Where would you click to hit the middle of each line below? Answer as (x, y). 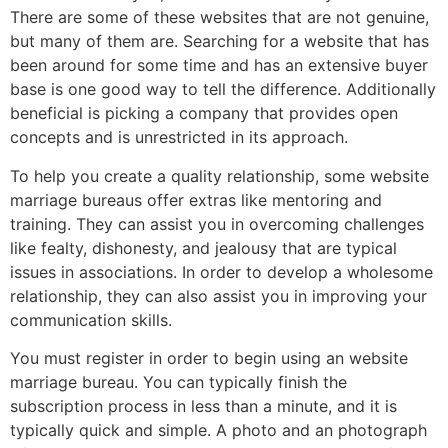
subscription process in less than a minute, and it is (203, 405)
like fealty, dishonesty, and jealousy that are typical (203, 247)
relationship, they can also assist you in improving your (218, 295)
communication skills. (91, 319)
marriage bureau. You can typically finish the (178, 381)
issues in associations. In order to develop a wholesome (221, 271)
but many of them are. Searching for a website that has (219, 41)
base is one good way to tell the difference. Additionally (223, 89)
